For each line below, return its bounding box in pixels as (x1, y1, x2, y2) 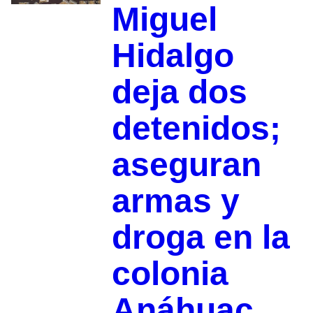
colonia (111, 255, 228, 293)
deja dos (111, 73, 247, 111)
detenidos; (111, 110, 281, 147)
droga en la (111, 219, 290, 256)
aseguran (111, 146, 261, 184)
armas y (111, 182, 240, 220)
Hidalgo (111, 37, 234, 75)
